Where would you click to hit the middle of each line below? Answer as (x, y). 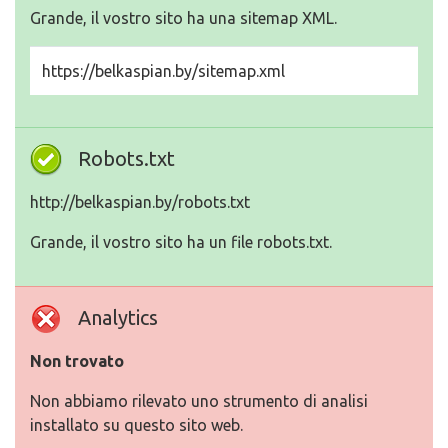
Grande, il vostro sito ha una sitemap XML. (183, 18)
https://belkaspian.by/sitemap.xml (163, 71)
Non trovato (77, 361)
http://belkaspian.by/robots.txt (140, 202)
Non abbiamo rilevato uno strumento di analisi (199, 401)
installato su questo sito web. (136, 425)
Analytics (118, 318)
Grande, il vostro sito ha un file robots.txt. (181, 242)
